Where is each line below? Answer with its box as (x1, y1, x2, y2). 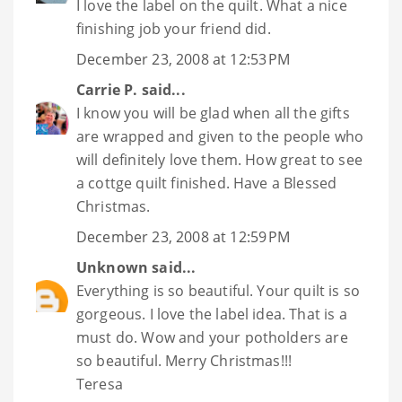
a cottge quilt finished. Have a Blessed (76, 173, 337, 194)
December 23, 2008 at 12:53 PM (76, 49, 291, 70)
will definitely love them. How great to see (76, 150, 363, 170)
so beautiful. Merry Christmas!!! (76, 351, 293, 371)
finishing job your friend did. (76, 19, 271, 39)
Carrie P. (76, 80, 138, 100)
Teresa (76, 374, 123, 395)
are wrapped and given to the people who (76, 127, 364, 147)
